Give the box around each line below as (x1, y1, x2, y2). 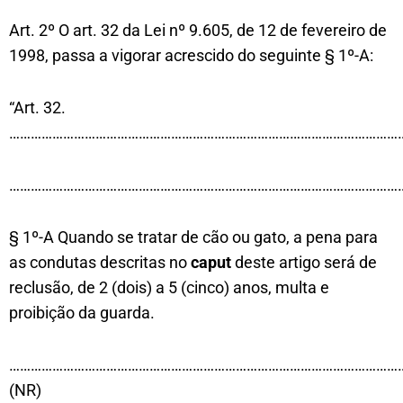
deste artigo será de (231, 253, 377, 272)
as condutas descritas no (9, 253, 191, 272)
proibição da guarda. (9, 303, 155, 322)
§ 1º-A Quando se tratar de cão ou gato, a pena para (9, 228, 378, 246)
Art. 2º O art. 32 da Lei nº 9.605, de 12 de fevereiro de (9, 21, 387, 40)
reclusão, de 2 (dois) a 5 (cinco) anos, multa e (9, 278, 329, 297)
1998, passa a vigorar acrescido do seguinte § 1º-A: (9, 46, 373, 65)
